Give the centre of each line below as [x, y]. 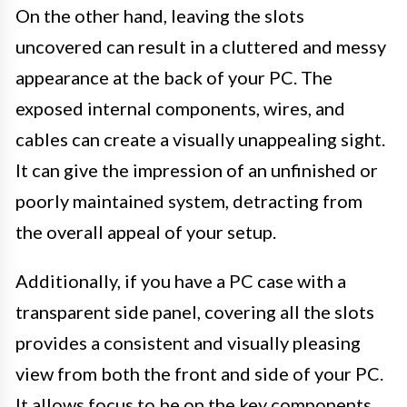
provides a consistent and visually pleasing [188, 343]
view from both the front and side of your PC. [199, 374]
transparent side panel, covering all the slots [195, 312]
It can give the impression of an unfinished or [197, 170]
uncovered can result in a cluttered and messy [201, 47]
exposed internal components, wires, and [180, 109]
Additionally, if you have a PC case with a [181, 281]
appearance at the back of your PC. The [174, 78]
